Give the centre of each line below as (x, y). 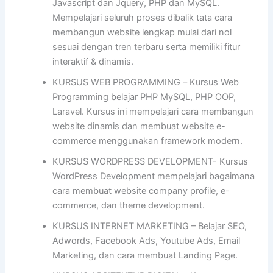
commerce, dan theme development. (129, 206)
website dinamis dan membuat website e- (139, 126)
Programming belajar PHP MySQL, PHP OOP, (144, 97)
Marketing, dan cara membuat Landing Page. (145, 256)
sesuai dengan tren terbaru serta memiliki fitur (147, 47)
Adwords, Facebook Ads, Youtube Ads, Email (147, 241)
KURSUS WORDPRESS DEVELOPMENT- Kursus (151, 162)
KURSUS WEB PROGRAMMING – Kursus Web (146, 83)
